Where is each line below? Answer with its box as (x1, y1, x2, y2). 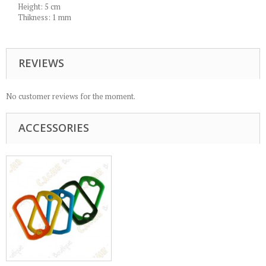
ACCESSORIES (18, 121, 89, 135)
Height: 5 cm (18, 1, 61, 12)
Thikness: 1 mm (18, 12, 71, 23)
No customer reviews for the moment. (6, 91, 135, 102)
